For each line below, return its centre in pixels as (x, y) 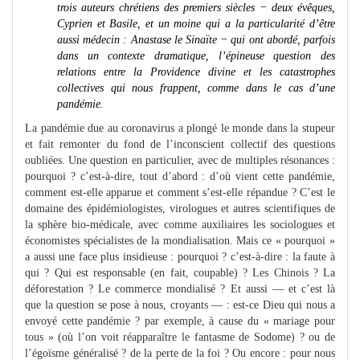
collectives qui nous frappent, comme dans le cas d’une (196, 88)
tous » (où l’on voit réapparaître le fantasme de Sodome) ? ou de (180, 337)
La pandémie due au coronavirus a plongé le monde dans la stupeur (180, 128)
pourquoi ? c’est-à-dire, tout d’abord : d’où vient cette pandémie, (180, 176)
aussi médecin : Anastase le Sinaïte (139, 39)
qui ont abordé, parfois (282, 39)
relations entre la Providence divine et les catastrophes (196, 72)
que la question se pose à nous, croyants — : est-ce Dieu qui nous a (180, 305)
